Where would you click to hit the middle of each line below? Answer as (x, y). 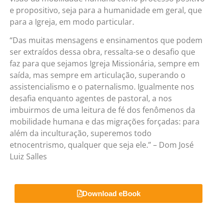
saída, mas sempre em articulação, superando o (98, 75)
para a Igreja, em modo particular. (72, 22)
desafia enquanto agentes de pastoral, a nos (91, 99)
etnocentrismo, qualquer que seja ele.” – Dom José (102, 145)
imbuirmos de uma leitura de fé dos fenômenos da (102, 110)
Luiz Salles (28, 157)
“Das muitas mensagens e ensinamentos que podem (106, 40)
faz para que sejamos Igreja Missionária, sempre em (105, 64)
